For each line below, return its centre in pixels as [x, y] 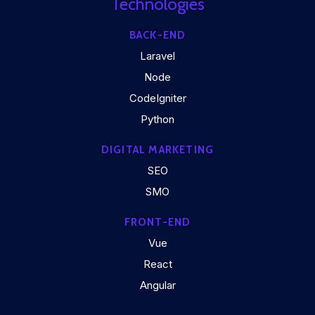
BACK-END [157, 35]
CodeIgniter [157, 98]
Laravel [157, 56]
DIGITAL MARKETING [157, 150]
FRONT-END [157, 222]
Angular [157, 285]
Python [157, 119]
